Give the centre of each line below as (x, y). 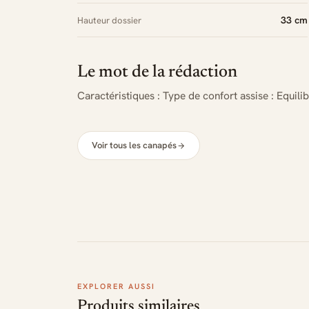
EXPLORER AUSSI (116, 286)
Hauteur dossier (109, 20)
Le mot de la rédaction (157, 73)
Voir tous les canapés (134, 145)
